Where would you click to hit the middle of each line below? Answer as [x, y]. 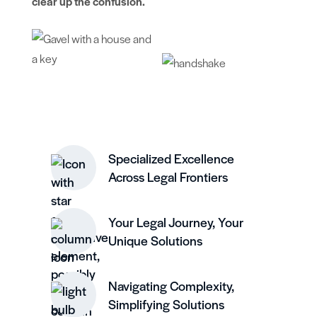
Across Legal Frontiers [168, 176]
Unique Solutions [156, 240]
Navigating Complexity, [172, 285]
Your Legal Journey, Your [176, 221]
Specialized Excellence [172, 158]
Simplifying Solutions [167, 304]
